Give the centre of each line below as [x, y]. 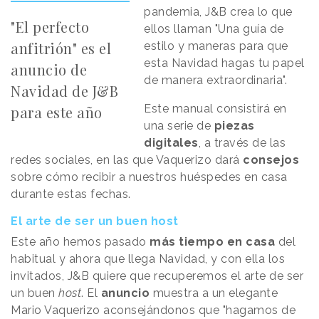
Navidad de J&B [64, 91]
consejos [271, 160]
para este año [57, 113]
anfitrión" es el [61, 48]
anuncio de [49, 70]
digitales [171, 143]
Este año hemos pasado [80, 242]
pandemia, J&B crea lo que [218, 12]
